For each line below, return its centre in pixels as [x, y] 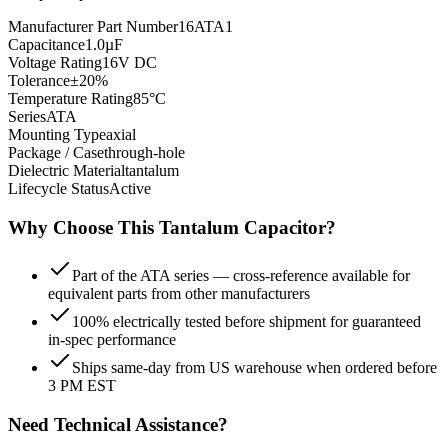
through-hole [144, 152]
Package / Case [56, 152]
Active [130, 188]
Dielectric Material [66, 170]
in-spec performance [112, 340]
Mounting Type [57, 134]
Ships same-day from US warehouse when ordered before [254, 368]
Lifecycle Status [58, 188]
